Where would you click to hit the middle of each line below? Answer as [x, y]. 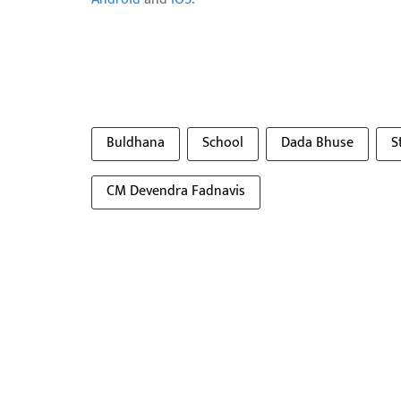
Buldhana [136, 143]
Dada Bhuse [317, 143]
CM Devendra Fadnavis [176, 191]
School [223, 143]
